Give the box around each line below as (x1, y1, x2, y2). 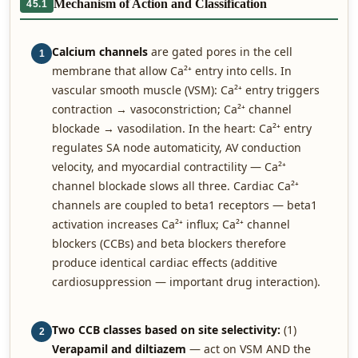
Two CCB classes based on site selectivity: (52, 322, 280, 337)
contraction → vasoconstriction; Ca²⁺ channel (52, 101, 292, 117)
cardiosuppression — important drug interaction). (52, 274, 320, 289)
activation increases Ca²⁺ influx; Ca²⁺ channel (52, 217, 290, 232)
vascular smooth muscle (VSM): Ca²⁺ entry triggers (52, 82, 320, 97)
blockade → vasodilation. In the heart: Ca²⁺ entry (52, 121, 312, 136)
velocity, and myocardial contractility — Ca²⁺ (52, 159, 286, 174)
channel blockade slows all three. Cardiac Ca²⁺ (52, 178, 299, 193)
